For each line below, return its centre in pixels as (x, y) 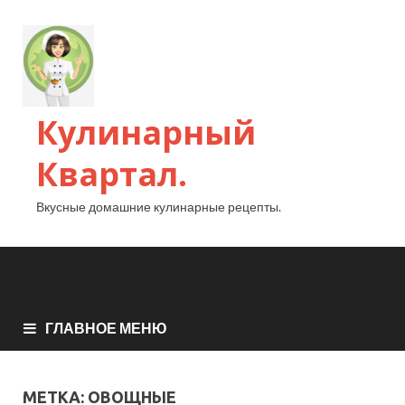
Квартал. (112, 174)
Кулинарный (146, 132)
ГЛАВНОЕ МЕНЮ (106, 328)
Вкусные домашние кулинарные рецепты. (159, 207)
